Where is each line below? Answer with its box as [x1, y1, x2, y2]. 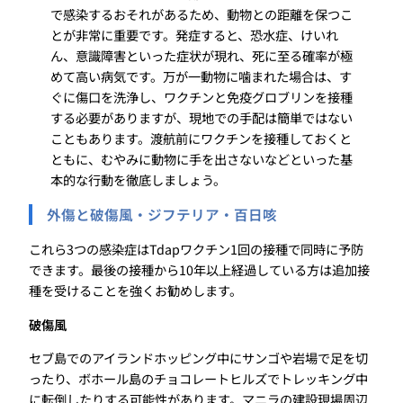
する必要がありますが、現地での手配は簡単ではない [50, 108, 353, 128]
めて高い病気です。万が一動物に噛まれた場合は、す [50, 67, 352, 86]
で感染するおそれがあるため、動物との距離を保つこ [50, 4, 353, 24]
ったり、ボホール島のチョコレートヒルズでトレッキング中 [29, 368, 368, 388]
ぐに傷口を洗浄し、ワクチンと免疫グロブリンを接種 [50, 87, 353, 107]
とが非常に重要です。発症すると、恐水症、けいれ [50, 25, 338, 45]
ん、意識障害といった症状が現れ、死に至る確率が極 [50, 46, 353, 66]
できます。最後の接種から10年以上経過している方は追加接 [29, 260, 370, 280]
